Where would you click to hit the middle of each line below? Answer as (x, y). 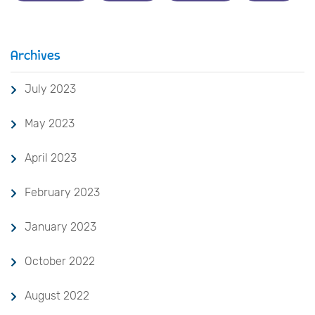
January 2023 (60, 226)
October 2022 (60, 261)
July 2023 (50, 89)
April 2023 (51, 157)
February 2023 (62, 192)
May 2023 (50, 123)
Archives (36, 55)
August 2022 (57, 295)
